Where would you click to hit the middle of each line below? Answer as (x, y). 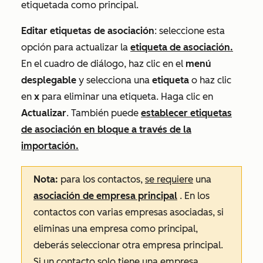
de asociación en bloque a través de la (106, 129)
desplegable (49, 80)
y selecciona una (114, 80)
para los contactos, (102, 179)
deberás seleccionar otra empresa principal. (128, 245)
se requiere (169, 179)
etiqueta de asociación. (182, 47)
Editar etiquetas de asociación (88, 31)
